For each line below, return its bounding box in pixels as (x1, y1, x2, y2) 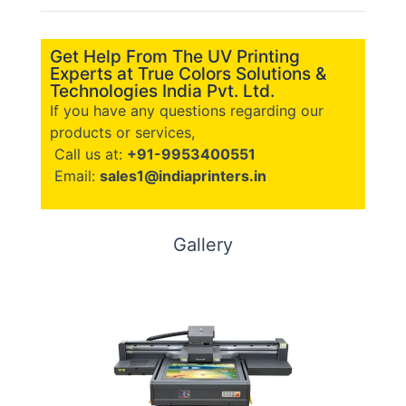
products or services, (50, 123, 195, 142)
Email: (50, 167, 100, 186)
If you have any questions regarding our (50, 101, 324, 121)
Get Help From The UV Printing (50, 46, 300, 68)
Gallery (173, 233, 233, 256)
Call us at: (50, 145, 127, 164)
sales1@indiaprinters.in (100, 167, 266, 186)
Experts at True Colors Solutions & (50, 63, 326, 85)
